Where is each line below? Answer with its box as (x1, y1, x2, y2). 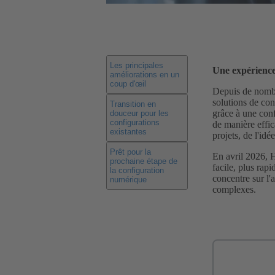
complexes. (212, 184, 256, 195)
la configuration (110, 166, 164, 176)
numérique (110, 175, 147, 185)
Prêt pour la (110, 147, 151, 157)
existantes (110, 127, 147, 137)
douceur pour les (110, 109, 169, 118)
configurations (110, 118, 160, 128)
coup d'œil (110, 79, 146, 89)
